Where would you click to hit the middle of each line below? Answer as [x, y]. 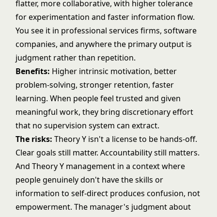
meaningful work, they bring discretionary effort [104, 112]
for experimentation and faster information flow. [105, 17]
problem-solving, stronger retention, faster [95, 85]
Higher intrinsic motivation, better [113, 71]
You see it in [38, 31]
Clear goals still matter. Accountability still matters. [108, 153]
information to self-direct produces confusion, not [108, 193]
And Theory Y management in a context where [100, 166]
